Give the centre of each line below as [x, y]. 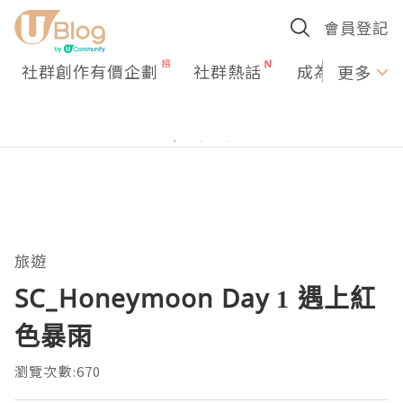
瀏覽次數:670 [58, 371]
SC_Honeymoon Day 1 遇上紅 [196, 298]
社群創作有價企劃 [90, 71]
